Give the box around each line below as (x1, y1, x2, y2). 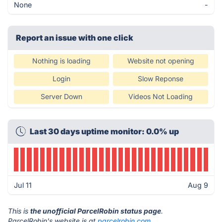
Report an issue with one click (16, 33, 133, 43)
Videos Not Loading (128, 92, 193, 101)
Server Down (41, 92, 82, 101)
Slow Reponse (138, 74, 183, 83)
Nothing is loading (32, 56, 91, 65)
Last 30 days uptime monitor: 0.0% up (30, 126, 179, 136)
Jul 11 (14, 181, 32, 189)
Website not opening (127, 56, 194, 65)
